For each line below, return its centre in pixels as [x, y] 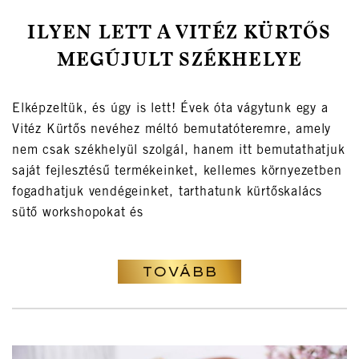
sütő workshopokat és [78, 214]
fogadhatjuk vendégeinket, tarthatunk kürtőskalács [167, 193]
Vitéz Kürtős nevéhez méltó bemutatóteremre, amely [172, 130]
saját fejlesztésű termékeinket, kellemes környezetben [177, 172]
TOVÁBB [179, 272]
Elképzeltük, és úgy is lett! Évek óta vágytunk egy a [170, 109]
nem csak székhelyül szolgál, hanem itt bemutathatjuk [179, 151]
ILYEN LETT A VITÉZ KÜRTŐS [179, 34]
